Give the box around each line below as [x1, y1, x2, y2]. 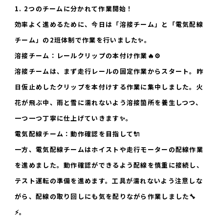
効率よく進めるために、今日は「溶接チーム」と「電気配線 [15, 20, 204, 29]
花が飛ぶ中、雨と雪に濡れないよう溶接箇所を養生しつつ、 [15, 98, 203, 108]
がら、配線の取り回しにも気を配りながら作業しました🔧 [15, 192, 197, 201]
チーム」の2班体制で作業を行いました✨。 [15, 35, 151, 45]
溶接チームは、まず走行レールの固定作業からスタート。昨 [15, 66, 204, 76]
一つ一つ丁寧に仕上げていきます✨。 [15, 113, 133, 123]
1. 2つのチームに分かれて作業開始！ [15, 4, 133, 14]
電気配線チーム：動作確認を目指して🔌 [15, 129, 141, 139]
